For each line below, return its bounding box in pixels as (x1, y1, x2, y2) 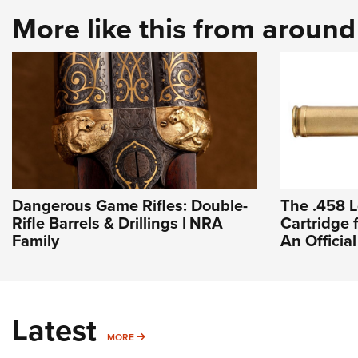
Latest (12, 308, 97, 352)
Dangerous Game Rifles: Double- (12, 193, 248, 217)
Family (12, 229, 59, 253)
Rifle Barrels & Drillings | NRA (12, 211, 223, 235)
